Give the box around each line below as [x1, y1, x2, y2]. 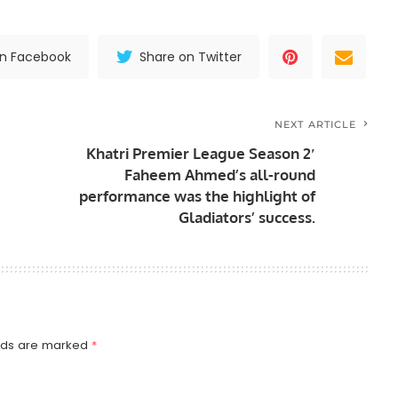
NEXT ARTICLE [275, 118, 357, 131]
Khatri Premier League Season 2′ [86, 144, 316, 163]
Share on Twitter [139, 48, 243, 67]
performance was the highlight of [79, 187, 316, 206]
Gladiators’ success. [179, 208, 316, 227]
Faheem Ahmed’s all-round [124, 165, 316, 185]
